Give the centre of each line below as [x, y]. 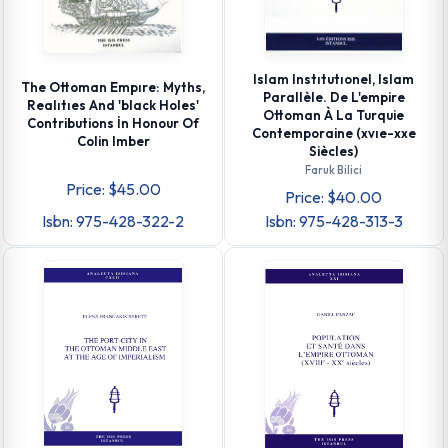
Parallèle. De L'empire [333, 97]
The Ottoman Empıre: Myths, [113, 86]
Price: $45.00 [113, 189]
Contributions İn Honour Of [113, 122]
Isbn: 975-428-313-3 [333, 221]
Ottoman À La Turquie [334, 115]
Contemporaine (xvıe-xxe [333, 133]
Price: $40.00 [334, 197]
